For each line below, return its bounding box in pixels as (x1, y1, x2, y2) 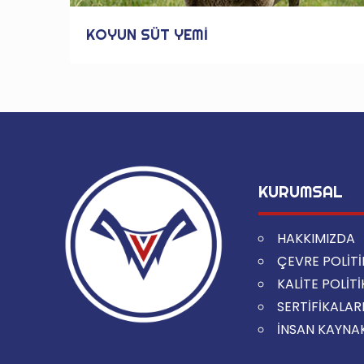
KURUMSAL (258, 181, 344, 201)
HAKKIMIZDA (277, 229, 356, 248)
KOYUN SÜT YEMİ (86, 25, 209, 44)
